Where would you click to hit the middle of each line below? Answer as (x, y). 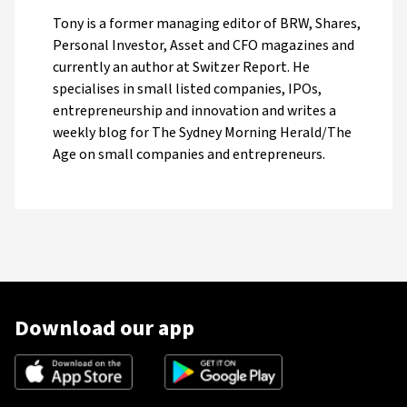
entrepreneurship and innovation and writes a (194, 111)
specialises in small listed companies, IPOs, (187, 89)
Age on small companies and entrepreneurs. (189, 154)
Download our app (104, 328)
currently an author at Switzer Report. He (181, 67)
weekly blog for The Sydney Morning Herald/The (202, 133)
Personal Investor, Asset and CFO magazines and (203, 45)
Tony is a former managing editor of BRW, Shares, (207, 24)
